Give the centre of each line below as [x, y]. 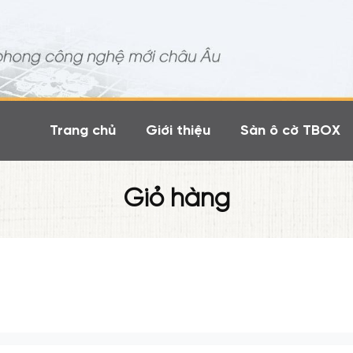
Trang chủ [83, 131]
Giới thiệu [178, 131]
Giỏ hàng [176, 200]
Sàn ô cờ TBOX [290, 131]
